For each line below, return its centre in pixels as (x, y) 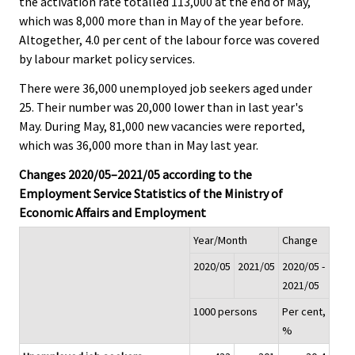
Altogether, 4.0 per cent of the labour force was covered (169, 39)
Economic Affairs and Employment (113, 212)
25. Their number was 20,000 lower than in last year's (161, 107)
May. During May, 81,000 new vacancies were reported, (162, 126)
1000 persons (225, 311)
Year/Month (220, 240)
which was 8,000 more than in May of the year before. (161, 20)
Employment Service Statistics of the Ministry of (151, 193)
